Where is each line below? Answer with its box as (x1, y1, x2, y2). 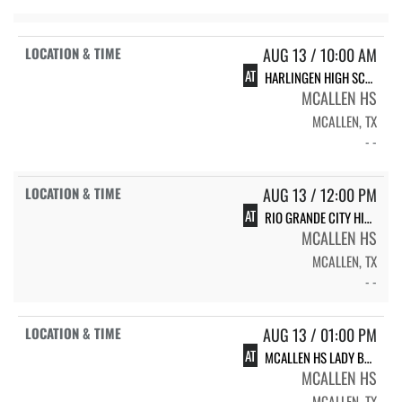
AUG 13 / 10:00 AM (263, 42, 377, 66)
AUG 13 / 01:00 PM (263, 322, 377, 346)
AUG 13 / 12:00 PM (263, 182, 377, 206)
